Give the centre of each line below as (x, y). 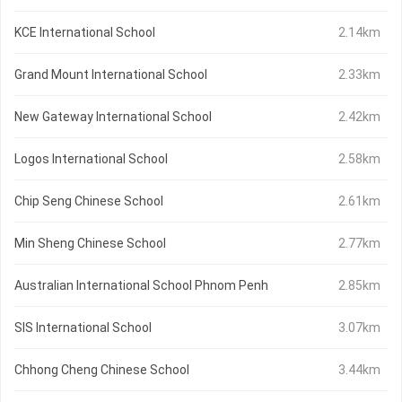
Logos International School (91, 159)
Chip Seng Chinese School (89, 201)
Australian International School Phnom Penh (141, 286)
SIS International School (83, 328)
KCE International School (85, 33)
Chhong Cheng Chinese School (102, 370)
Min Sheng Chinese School (90, 244)
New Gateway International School (113, 117)
